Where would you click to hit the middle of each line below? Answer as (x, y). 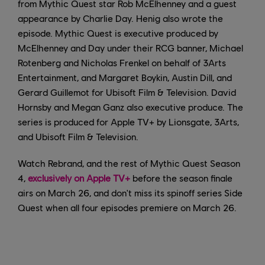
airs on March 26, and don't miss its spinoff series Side (130, 192)
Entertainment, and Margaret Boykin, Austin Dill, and (125, 77)
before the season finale (181, 177)
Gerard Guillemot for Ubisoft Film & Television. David (127, 92)
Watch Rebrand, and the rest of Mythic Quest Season (129, 163)
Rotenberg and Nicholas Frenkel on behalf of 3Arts (122, 62)
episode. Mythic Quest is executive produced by (118, 33)
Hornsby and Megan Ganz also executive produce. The (130, 106)
